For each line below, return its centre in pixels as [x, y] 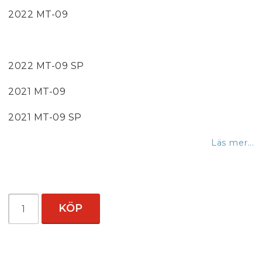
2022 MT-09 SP [46, 66]
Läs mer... [232, 143]
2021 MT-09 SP [45, 117]
